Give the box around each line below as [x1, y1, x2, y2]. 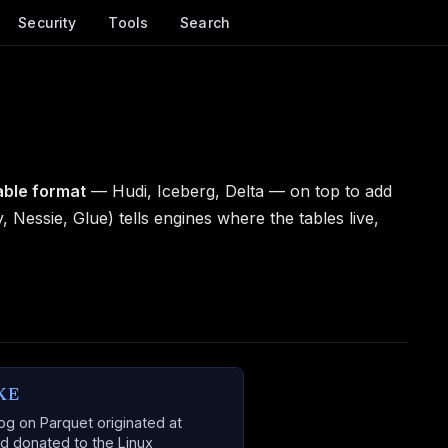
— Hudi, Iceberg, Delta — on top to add [86, 181, 392, 201]
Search [180, 14, 231, 31]
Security [18, 14, 77, 31]
